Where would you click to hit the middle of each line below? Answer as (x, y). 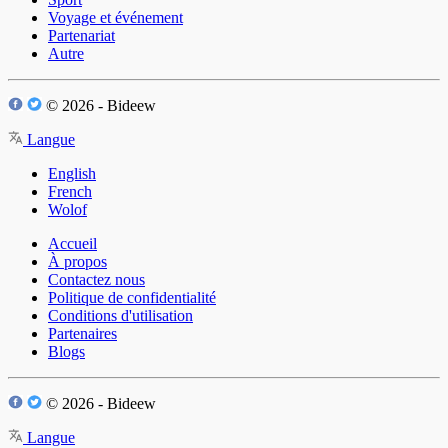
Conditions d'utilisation (120, 316)
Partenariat (81, 36)
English (72, 174)
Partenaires (82, 334)
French (70, 192)
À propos (77, 262)
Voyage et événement (115, 18)
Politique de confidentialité (132, 298)
